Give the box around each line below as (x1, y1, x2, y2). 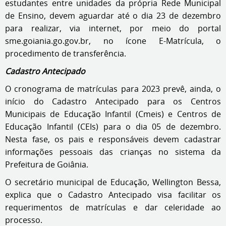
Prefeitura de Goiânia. (5, 159, 88, 170)
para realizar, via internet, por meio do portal (5, 23, 221, 34)
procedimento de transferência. (5, 48, 126, 59)
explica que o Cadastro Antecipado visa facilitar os (5, 189, 221, 200)
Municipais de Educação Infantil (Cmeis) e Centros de (5, 108, 221, 120)
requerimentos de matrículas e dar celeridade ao (5, 202, 221, 213)
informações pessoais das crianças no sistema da (5, 146, 221, 157)
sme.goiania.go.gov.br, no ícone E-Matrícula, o (5, 35, 221, 46)
